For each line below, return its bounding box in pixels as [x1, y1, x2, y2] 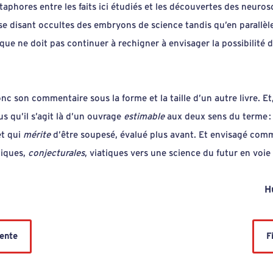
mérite [23, 130, 51, 140]
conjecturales [28, 148, 85, 158]
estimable [124, 112, 168, 121]
